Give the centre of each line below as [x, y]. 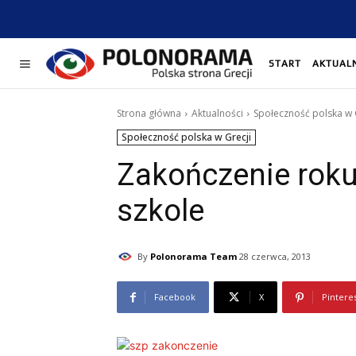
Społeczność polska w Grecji [186, 137]
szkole [161, 211]
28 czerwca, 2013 [275, 257]
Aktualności [217, 114]
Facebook [175, 297]
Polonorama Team [193, 256]
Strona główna [149, 114]
